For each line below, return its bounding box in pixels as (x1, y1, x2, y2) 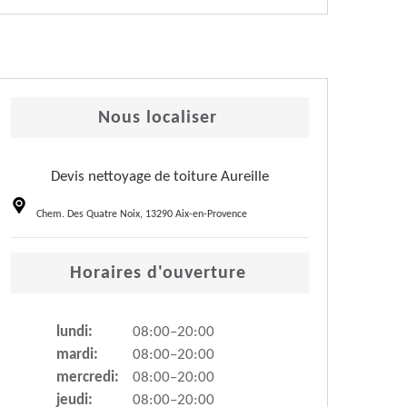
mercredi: (56, 370, 119, 386)
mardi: (56, 347, 98, 363)
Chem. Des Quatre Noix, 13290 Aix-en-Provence (36, 209, 247, 221)
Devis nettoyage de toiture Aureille (51, 169, 269, 185)
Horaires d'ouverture (69, 264, 246, 283)
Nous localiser (98, 109, 217, 128)
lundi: (56, 324, 93, 341)
